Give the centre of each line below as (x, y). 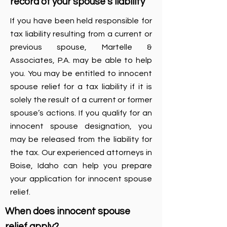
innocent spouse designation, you (81, 126)
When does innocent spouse (68, 211)
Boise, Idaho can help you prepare (81, 166)
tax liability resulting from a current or (81, 34)
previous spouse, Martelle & (81, 47)
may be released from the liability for (81, 139)
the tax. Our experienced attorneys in (81, 153)
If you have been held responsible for (81, 21)
